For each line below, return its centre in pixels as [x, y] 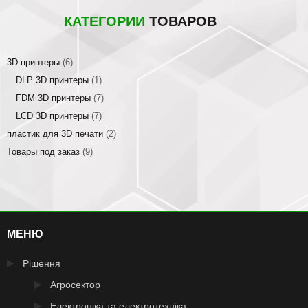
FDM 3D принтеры [53, 98]
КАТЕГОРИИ [104, 22]
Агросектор [75, 285]
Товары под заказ [43, 152]
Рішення [42, 264]
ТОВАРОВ [181, 22]
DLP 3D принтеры [52, 80]
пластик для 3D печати [55, 134]
